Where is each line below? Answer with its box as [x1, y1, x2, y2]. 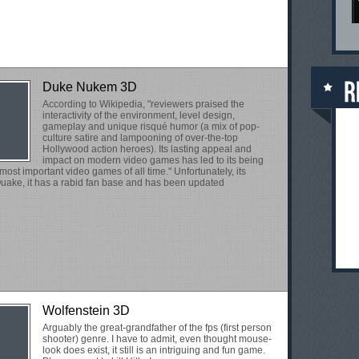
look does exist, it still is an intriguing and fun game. [42, 345, 265, 356]
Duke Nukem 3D [42, 80, 137, 94]
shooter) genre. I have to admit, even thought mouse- [42, 333, 272, 345]
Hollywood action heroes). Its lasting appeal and [42, 143, 252, 155]
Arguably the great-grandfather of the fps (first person [42, 322, 272, 333]
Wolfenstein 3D [42, 304, 130, 317]
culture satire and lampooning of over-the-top [42, 132, 238, 143]
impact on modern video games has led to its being [42, 155, 264, 166]
